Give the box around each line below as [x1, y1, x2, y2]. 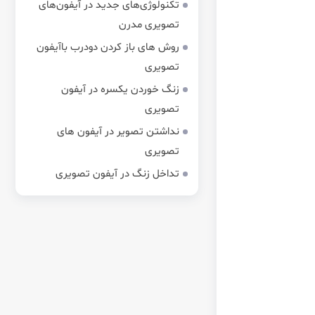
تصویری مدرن [119, 18, 179, 32]
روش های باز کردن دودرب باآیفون [37, 40, 179, 55]
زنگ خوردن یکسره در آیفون [61, 82, 179, 97]
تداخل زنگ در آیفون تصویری [56, 167, 179, 181]
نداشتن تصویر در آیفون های [57, 124, 179, 139]
